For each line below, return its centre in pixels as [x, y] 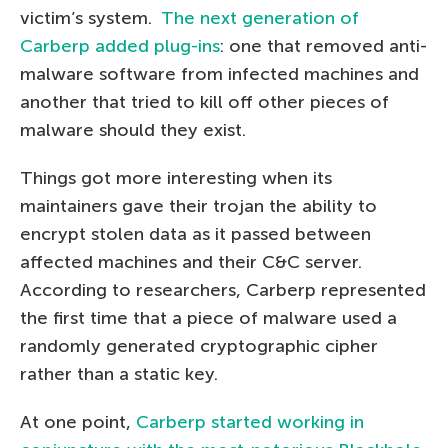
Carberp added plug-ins [120, 45]
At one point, [78, 421]
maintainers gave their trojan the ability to [198, 205]
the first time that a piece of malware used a [208, 317]
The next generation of [260, 17]
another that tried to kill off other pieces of [204, 101]
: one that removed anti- [323, 45]
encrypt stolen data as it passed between [195, 233]
